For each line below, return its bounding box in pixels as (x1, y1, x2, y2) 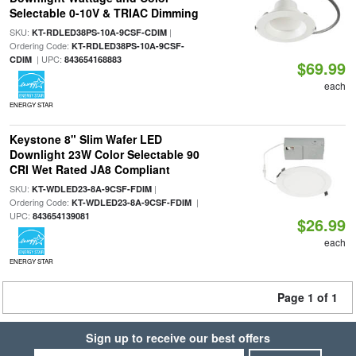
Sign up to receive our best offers (86, 330, 270, 346)
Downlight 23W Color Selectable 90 (9, 146, 199, 162)
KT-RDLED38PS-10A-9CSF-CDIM (31, 26, 167, 38)
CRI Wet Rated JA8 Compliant (9, 161, 170, 177)
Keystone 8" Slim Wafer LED (9, 131, 162, 147)
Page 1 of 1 (277, 289, 338, 305)
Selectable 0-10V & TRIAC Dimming (9, 5, 199, 21)
